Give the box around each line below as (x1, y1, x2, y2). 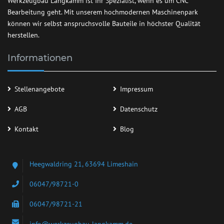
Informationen (7, 52, 72, 63)
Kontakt (14, 124, 38, 133)
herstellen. (7, 30, 39, 39)
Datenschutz (120, 104, 157, 113)
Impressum (120, 84, 153, 93)
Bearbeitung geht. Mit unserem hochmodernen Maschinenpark (7, 7, 198, 16)
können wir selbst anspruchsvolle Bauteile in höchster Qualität (7, 18, 200, 28)
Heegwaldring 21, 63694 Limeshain (29, 159, 138, 168)
